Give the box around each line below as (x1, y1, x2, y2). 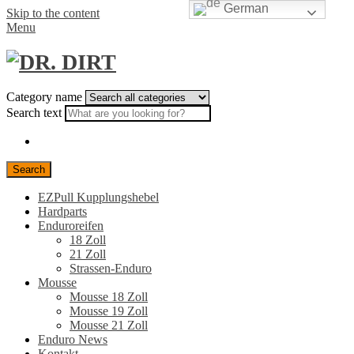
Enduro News (38, 332, 107, 346)
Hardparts (38, 204, 87, 218)
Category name (6, 89, 85, 104)
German (220, 2, 269, 16)
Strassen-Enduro (70, 261, 152, 275)
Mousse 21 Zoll (70, 318, 148, 332)
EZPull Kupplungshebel (38, 190, 159, 204)
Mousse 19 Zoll (70, 303, 148, 318)
